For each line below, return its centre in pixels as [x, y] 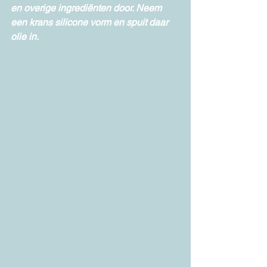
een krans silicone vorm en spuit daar [91, 23]
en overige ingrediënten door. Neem [87, 8]
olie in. [25, 37]
